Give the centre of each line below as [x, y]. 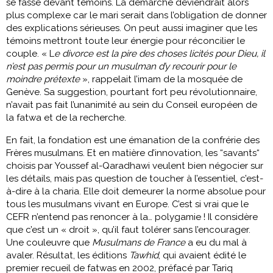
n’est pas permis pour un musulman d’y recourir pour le [121, 66]
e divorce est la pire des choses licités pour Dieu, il [160, 53]
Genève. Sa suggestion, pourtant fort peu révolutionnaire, [132, 92]
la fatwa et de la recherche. [66, 117]
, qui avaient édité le [202, 255]
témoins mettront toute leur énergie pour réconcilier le [126, 41]
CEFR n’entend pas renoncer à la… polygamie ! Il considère [132, 217]
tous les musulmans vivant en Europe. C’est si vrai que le [127, 204]
